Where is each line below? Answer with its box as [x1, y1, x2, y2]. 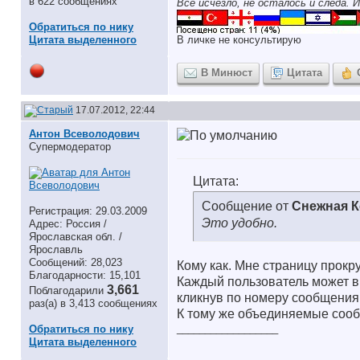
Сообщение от [202, 199, 292, 213]
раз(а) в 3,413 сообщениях [29, 297, 157, 309]
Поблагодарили [29, 284, 107, 297]
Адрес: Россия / [29, 218, 107, 230]
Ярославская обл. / [29, 231, 122, 243]
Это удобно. [202, 215, 277, 230]
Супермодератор [29, 141, 111, 153]
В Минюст [201, 67, 252, 79]
